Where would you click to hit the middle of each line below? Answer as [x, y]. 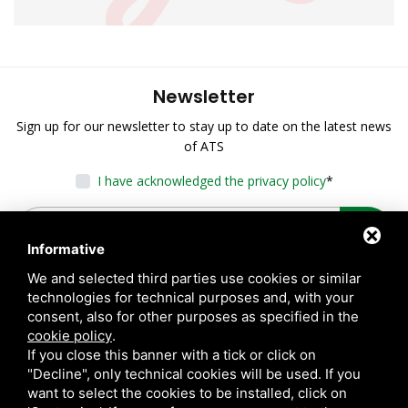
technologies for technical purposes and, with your [191, 297]
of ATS [204, 147]
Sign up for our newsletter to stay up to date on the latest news [204, 127]
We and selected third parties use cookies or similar [194, 278]
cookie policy [70, 336]
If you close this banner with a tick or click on [172, 355]
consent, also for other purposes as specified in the [193, 316]
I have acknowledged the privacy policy [211, 181]
